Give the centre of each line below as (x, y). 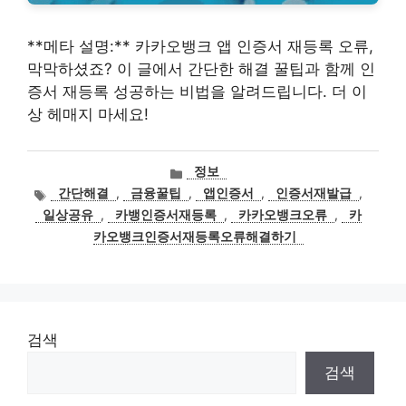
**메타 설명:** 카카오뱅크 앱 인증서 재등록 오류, (200, 46)
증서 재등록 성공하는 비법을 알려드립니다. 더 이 (197, 92)
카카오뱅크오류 (283, 215)
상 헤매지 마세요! (88, 114)
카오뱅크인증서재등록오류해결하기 (195, 237)
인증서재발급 (314, 193)
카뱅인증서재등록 (166, 215)
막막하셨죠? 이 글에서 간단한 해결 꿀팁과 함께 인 (201, 69)
